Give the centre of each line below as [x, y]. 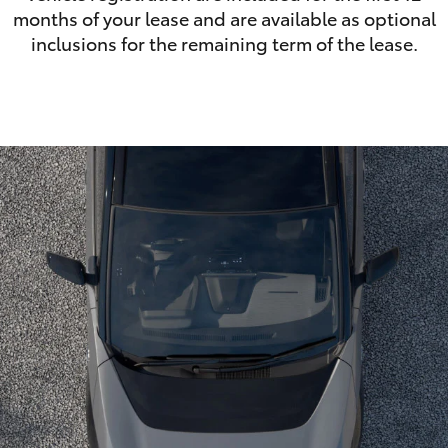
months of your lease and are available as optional [224, 18]
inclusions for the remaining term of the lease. [224, 43]
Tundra [363, 109]
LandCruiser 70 [53, 109]
